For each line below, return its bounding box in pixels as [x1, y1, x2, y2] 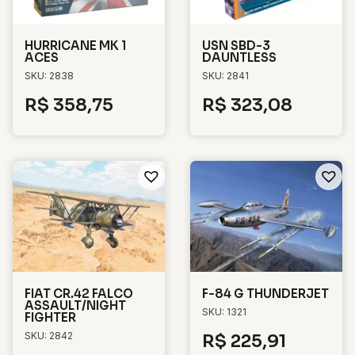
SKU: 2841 [202, 70, 249, 82]
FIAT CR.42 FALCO [25, 286, 133, 302]
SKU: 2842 [25, 330, 73, 342]
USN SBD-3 [202, 38, 270, 54]
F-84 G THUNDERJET [202, 286, 329, 302]
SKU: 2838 [25, 70, 74, 82]
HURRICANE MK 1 [25, 38, 127, 54]
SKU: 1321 [202, 306, 246, 319]
